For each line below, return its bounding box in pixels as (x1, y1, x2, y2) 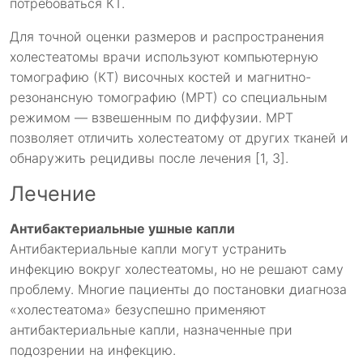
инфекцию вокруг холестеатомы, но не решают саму (10, 261, 344, 278)
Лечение (10, 181, 96, 207)
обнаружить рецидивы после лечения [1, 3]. (10, 150, 288, 167)
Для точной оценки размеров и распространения (10, 28, 324, 45)
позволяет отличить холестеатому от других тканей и (10, 130, 348, 147)
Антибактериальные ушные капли (10, 220, 235, 237)
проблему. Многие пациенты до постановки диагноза (10, 281, 347, 298)
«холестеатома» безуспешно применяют (10, 301, 266, 318)
